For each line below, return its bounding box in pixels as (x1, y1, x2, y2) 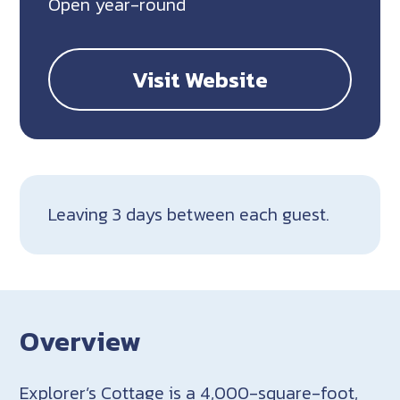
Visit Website (132, 62, 268, 97)
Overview (20, 321, 142, 362)
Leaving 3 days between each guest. (48, 201, 330, 229)
